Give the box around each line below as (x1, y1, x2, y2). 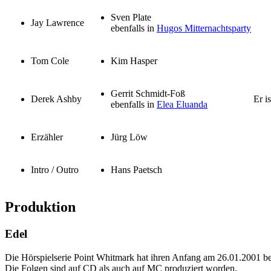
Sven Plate (111, 12, 151, 23)
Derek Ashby (31, 94, 82, 105)
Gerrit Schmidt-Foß (111, 88, 185, 99)
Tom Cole (31, 56, 69, 67)
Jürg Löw (111, 132, 148, 143)
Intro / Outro (31, 165, 79, 175)
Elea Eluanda (157, 99, 207, 110)
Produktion (5, 199, 76, 215)
